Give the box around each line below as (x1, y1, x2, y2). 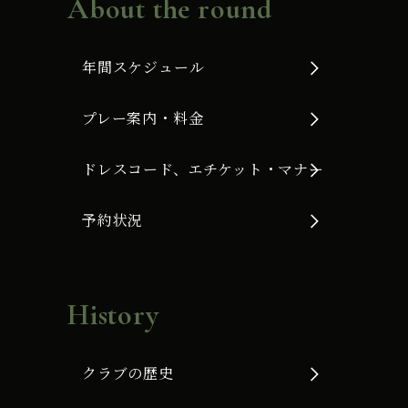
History (67, 297, 159, 333)
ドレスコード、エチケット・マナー (82, 158, 324, 180)
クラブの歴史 (82, 362, 174, 384)
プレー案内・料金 (82, 107, 204, 129)
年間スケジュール (82, 56, 205, 78)
